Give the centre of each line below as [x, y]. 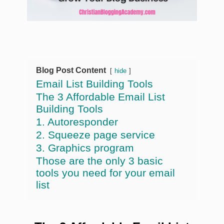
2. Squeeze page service [95, 135]
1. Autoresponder [77, 122]
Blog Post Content [71, 70]
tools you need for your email [105, 173]
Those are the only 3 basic [99, 161]
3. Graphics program [85, 148]
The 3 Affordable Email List [100, 97]
